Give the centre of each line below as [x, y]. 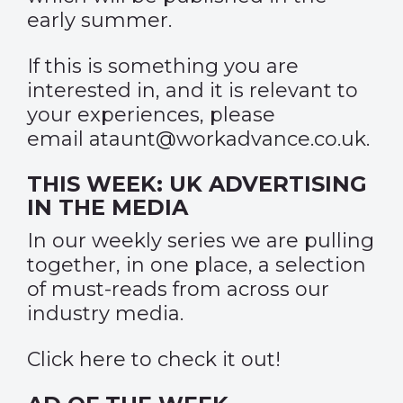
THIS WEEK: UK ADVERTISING [197, 184]
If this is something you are [163, 66]
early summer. [99, 20]
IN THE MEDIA [107, 207]
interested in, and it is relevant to [193, 90]
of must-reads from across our [178, 289]
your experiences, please [151, 115]
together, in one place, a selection [197, 265]
